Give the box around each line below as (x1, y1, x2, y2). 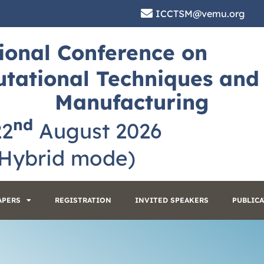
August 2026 (33, 117, 174, 144)
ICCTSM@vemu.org (156, 8, 245, 19)
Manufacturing (55, 89, 209, 115)
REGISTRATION (55, 196, 111, 204)
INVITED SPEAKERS (135, 196, 209, 204)
